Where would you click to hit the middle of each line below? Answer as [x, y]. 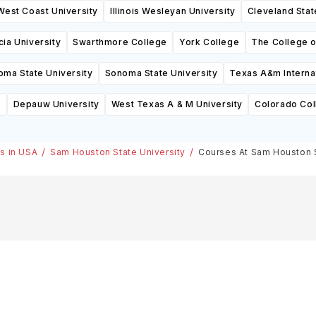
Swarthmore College [120, 42]
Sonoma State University [161, 73]
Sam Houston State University [118, 152]
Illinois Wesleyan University [172, 11]
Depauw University [56, 104]
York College [209, 42]
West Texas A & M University [177, 104]
